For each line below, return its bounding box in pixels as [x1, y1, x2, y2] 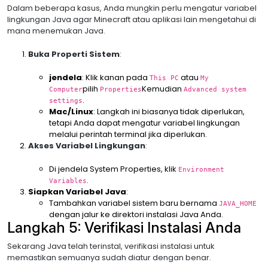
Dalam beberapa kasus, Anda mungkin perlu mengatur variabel [7, 2, 257, 14]
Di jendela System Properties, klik [49, 163, 178, 175]
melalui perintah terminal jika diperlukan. [49, 129, 207, 140]
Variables [49, 176, 87, 185]
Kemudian [142, 83, 184, 95]
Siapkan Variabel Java [28, 186, 126, 197]
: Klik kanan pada [82, 72, 150, 83]
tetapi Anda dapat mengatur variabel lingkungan [49, 117, 240, 129]
